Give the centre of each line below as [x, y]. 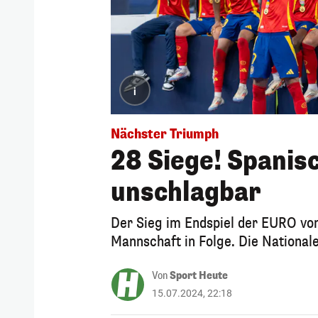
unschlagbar [186, 192]
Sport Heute [199, 275]
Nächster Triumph [165, 134]
